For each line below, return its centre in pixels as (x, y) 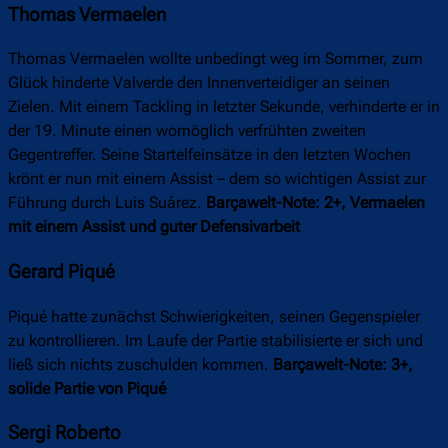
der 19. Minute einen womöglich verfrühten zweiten (187, 131)
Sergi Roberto (64, 433)
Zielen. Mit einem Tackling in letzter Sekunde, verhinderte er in (224, 107)
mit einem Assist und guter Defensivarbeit (154, 227)
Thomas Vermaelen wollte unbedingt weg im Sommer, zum (215, 59)
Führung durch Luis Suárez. (107, 203)
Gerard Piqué (61, 272)
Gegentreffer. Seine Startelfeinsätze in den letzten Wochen (209, 155)
